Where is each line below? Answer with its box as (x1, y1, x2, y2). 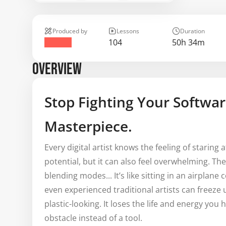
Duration (180, 27, 205, 35)
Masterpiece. (44, 117, 132, 136)
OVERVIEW (32, 60, 82, 79)
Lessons (116, 27, 139, 35)
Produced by (52, 27, 87, 35)
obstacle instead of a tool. (44, 212, 142, 223)
